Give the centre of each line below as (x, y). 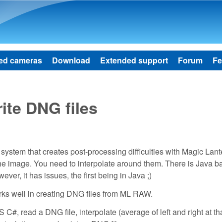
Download (71, 60)
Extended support (134, 60)
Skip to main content (99, 8)
